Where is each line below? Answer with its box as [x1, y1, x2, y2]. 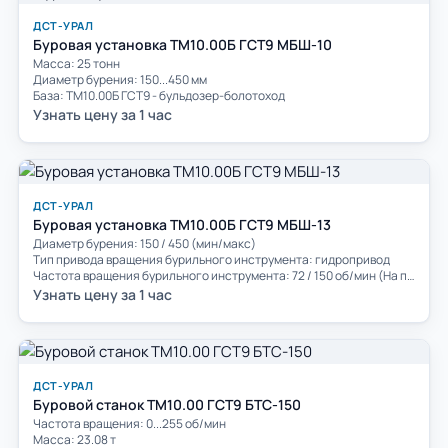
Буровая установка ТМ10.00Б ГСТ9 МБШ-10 [33, 34, 332, 54]
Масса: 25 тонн [33, 54, 120, 72]
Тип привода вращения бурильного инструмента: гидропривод [33, 250, 390, 268]
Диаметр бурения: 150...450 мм [33, 70, 207, 88]
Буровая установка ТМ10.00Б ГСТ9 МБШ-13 [33, 214, 331, 234]
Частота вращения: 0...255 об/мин [33, 414, 226, 432]
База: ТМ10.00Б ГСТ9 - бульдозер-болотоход [33, 86, 285, 104]
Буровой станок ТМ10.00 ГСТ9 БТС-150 [33, 394, 301, 414]
